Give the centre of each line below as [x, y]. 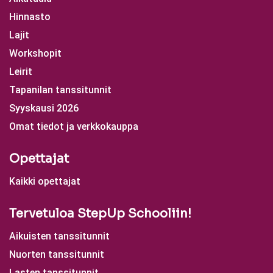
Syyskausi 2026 [44, 108]
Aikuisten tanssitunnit [59, 236]
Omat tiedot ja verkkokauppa [74, 126]
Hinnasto [30, 17]
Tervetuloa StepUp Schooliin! [100, 214]
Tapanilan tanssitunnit [60, 90]
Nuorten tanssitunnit [57, 254]
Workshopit [35, 53]
